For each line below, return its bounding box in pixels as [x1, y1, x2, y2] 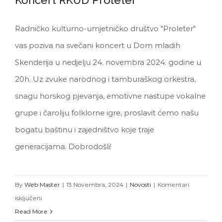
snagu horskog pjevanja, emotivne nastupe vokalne [15, 91, 206, 101]
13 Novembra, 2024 [66, 181, 123, 189]
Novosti [130, 181, 151, 189]
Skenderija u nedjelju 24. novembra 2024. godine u [15, 57, 201, 67]
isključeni [15, 194, 42, 202]
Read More [15, 208, 48, 216]
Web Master [24, 181, 60, 189]
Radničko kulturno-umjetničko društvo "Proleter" [15, 24, 196, 34]
